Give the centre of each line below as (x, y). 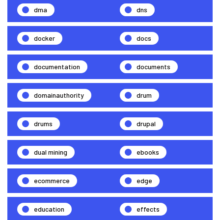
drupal (146, 123)
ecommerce (52, 180)
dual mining (51, 152)
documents (153, 66)
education (49, 209)
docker (44, 38)
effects (148, 209)
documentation (57, 66)
